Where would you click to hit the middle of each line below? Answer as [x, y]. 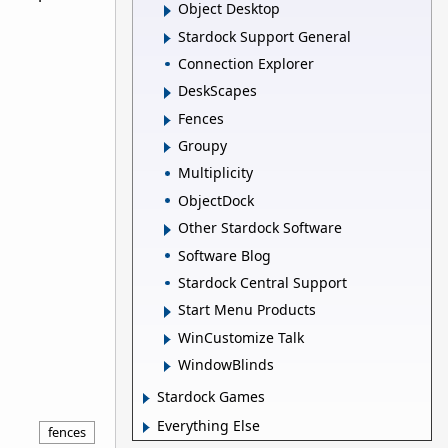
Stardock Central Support [262, 282]
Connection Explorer [246, 63]
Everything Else [208, 426]
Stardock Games [211, 397]
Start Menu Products [247, 310]
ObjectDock [216, 200]
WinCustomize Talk [241, 337]
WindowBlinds [226, 365]
